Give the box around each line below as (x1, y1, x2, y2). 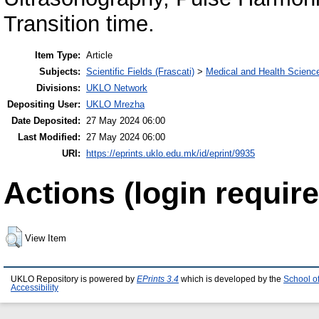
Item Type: (35, 49, 80, 61)
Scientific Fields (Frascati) (86, 66, 194, 77)
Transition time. (4, 11, 155, 36)
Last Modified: (18, 131, 80, 142)
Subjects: (39, 66, 80, 77)
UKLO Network (86, 82, 147, 93)
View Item (25, 232, 66, 244)
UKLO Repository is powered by (11, 274, 137, 283)
